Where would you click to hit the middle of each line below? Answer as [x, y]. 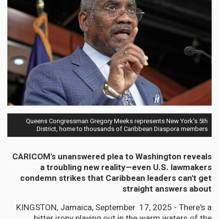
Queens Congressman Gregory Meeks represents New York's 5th [117, 121]
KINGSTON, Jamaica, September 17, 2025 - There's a [114, 208]
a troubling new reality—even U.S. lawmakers [126, 168]
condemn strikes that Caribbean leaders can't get [116, 178]
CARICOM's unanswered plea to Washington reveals [112, 157]
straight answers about [167, 189]
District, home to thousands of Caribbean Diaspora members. [122, 129]
